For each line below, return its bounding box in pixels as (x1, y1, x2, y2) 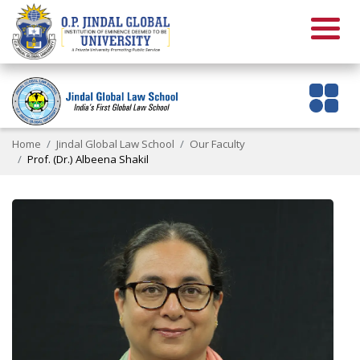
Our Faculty (190, 136, 246, 151)
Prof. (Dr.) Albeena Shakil (27, 151, 149, 166)
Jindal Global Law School (56, 136, 175, 151)
